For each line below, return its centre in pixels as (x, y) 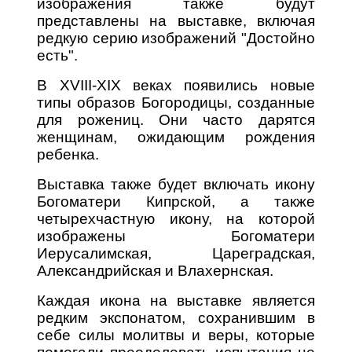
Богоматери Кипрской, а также (176, 201)
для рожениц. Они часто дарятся (176, 119)
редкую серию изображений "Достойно (176, 38)
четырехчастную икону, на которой (176, 218)
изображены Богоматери (176, 236)
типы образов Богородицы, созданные (176, 102)
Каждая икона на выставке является (176, 300)
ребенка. (68, 154)
